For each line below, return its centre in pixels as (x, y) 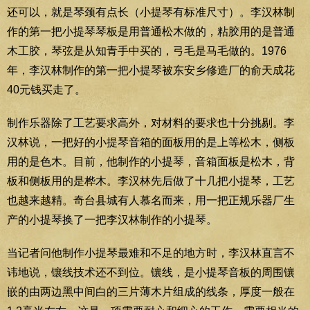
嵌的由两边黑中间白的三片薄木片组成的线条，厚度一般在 (151, 291)
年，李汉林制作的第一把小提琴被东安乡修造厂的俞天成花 (151, 70)
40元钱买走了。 (46, 89)
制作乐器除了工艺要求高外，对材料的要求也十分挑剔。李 (151, 122)
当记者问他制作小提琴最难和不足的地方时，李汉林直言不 (151, 253)
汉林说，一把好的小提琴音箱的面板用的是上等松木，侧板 (151, 142)
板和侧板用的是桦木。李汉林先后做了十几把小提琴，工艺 (151, 181)
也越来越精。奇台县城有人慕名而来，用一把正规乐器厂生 (151, 200)
